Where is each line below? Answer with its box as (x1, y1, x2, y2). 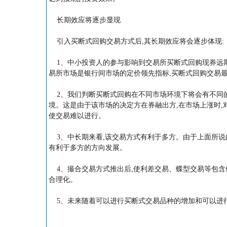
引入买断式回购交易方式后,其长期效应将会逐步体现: (48, 37, 224, 45)
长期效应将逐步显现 (48, 16, 121, 24)
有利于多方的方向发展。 (48, 144, 127, 152)
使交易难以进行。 (48, 112, 105, 120)
